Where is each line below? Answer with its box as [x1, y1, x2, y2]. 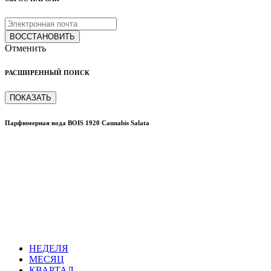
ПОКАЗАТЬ [10, 93, 51, 102]
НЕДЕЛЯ [29, 243, 68, 254]
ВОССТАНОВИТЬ [10, 31, 75, 41]
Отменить [5, 42, 46, 53]
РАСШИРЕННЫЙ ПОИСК [5, 68, 90, 76]
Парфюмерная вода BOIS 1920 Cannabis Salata [5, 119, 149, 126]
